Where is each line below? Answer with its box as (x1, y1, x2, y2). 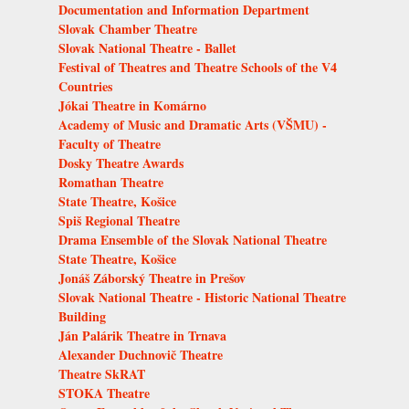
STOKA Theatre (58, 383, 150, 404)
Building (58, 307, 106, 327)
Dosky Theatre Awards (58, 153, 184, 173)
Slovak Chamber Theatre (58, 19, 197, 39)
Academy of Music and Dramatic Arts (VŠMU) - (58, 115, 327, 135)
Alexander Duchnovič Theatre (58, 345, 223, 365)
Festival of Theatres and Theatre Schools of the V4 (58, 58, 337, 78)
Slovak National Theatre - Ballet (58, 38, 236, 58)
